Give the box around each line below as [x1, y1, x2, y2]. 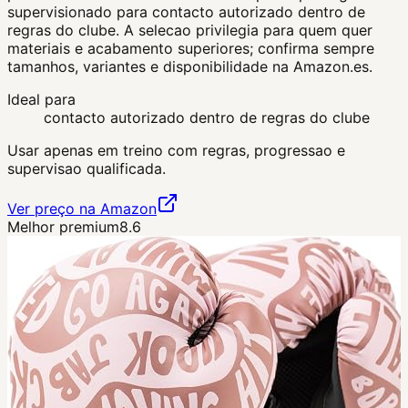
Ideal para [7, 90, 76, 109]
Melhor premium [7, 218, 119, 237]
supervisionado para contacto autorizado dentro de [7, 3, 365, 22]
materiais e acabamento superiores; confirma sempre [7, 39, 374, 58]
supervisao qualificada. [7, 159, 166, 178]
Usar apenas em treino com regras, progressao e [7, 141, 345, 160]
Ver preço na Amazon [7, 199, 157, 219]
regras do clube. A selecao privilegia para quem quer [7, 21, 372, 40]
